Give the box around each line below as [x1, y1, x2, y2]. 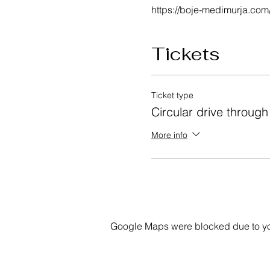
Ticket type [151, 90, 193, 101]
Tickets [151, 42, 220, 66]
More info [151, 130, 187, 141]
